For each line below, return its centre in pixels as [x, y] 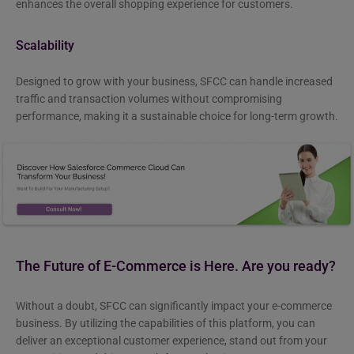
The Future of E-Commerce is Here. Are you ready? [176, 266]
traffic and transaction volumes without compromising [149, 99]
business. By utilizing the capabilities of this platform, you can [166, 323]
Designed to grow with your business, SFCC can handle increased [174, 82]
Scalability [45, 46]
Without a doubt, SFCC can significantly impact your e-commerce [174, 305]
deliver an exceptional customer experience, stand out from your [171, 340]
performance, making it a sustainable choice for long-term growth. [177, 117]
